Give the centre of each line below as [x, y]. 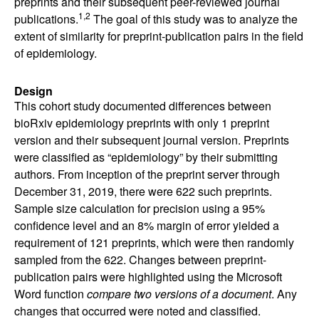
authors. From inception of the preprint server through [147, 174]
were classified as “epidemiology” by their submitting [146, 157]
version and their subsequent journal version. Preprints [152, 140]
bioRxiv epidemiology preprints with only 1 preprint [142, 123]
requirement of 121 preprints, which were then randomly [154, 242]
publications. [46, 19]
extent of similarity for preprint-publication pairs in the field [159, 36]
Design [33, 91]
